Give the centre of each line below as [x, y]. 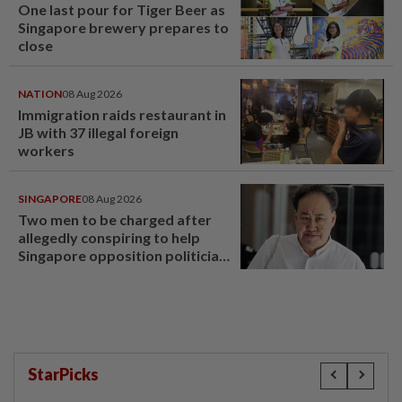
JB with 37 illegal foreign [98, 132]
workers [46, 150]
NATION [40, 93]
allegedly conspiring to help [109, 237]
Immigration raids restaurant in [122, 114]
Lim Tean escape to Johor [102, 273]
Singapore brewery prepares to [123, 27]
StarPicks [63, 374]
